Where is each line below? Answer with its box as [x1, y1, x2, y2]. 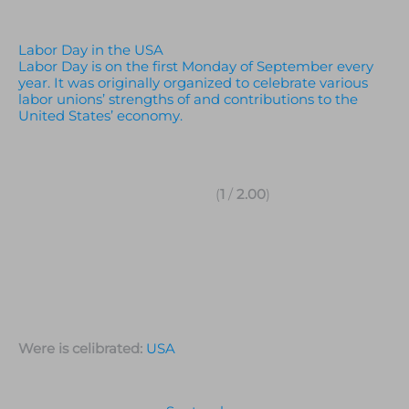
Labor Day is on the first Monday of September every [18, 58, 373, 75]
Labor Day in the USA [18, 41, 163, 58]
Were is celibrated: [18, 340, 146, 357]
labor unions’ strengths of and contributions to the [18, 90, 358, 108]
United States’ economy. [18, 107, 183, 124]
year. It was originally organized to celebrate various [18, 74, 368, 91]
